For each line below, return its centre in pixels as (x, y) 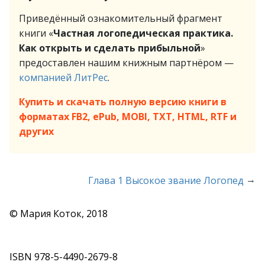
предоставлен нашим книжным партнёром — (126, 63)
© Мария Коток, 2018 (59, 214)
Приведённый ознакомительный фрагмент (121, 18)
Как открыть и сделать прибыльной (110, 48)
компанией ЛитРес (63, 77)
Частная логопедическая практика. (143, 33)
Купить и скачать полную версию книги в (123, 102)
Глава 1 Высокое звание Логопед (166, 180)
